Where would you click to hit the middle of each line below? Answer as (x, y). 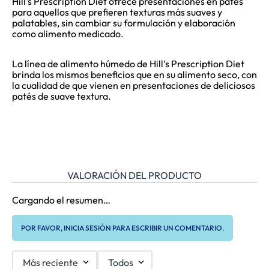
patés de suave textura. (62, 96)
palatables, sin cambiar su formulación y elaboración (124, 23)
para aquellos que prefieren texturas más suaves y (117, 12)
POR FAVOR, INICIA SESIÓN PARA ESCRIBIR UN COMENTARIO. (122, 228)
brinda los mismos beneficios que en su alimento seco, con (134, 75)
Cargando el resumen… (61, 200)
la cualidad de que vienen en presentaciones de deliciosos (134, 86)
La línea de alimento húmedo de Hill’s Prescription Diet (128, 64)
